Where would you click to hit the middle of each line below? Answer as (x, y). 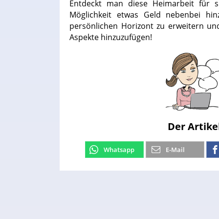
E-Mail (175, 150)
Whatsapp (119, 150)
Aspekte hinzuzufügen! (111, 37)
